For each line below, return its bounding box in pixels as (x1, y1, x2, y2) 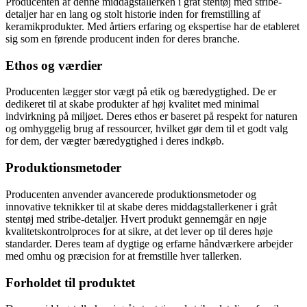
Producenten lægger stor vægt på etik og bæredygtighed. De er (5, 86, 276, 98)
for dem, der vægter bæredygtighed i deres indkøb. (5, 135, 224, 147)
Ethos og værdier (5, 58, 102, 73)
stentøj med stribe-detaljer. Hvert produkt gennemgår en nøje (5, 212, 267, 225)
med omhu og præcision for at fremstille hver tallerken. (5, 249, 242, 262)
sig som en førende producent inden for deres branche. (5, 32, 240, 45)
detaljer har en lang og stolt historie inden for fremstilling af (5, 8, 260, 20)
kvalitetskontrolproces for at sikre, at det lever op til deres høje (5, 225, 273, 237)
